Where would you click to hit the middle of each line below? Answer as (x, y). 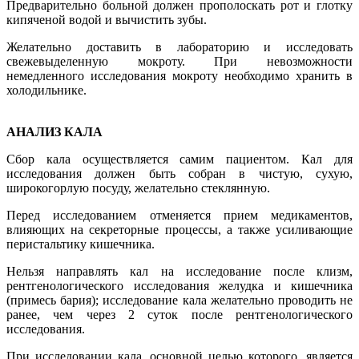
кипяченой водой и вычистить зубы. (107, 19)
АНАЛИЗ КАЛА (56, 131)
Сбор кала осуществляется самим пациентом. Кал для (179, 159)
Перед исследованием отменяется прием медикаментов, (179, 215)
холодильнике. (46, 90)
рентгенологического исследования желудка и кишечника (179, 285)
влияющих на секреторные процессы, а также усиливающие (179, 229)
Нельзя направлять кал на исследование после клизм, (179, 271)
